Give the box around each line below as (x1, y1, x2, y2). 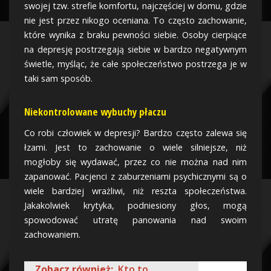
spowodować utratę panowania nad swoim (24, 214, 247, 226)
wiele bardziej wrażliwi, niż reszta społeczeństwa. (24, 185, 247, 197)
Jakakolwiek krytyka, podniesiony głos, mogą (24, 200, 247, 211)
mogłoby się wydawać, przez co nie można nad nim (24, 156, 247, 168)
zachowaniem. (24, 229, 80, 240)
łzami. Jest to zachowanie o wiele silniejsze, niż (24, 142, 247, 153)
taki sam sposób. (24, 73, 93, 84)
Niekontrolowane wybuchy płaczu (24, 105, 166, 119)
